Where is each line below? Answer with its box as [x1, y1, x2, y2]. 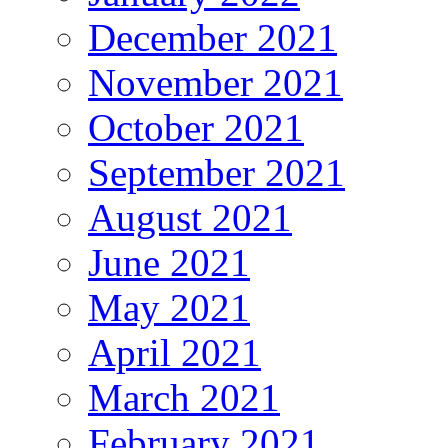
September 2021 [88, 150, 345, 194]
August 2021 [88, 195, 292, 239]
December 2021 [88, 15, 337, 59]
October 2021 [88, 105, 304, 149]
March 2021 [88, 375, 280, 419]
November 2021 [88, 60, 343, 104]
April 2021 [88, 330, 261, 374]
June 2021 [88, 240, 250, 284]
